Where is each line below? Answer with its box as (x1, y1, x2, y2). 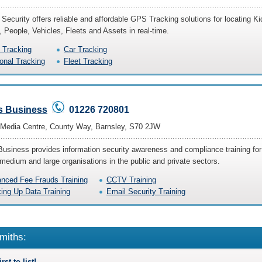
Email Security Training (106, 187, 185, 196)
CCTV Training (106, 175, 156, 184)
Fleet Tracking (64, 57, 112, 65)
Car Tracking (64, 45, 107, 54)
